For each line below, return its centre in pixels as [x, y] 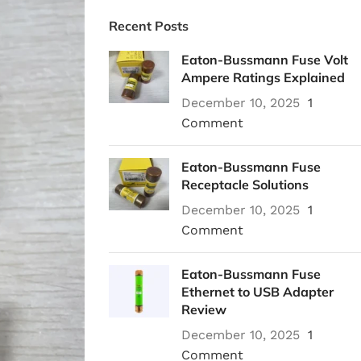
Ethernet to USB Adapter [257, 292]
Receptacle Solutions [245, 185]
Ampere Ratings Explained [263, 77]
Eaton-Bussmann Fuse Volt [264, 60]
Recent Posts [148, 26]
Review [203, 309]
